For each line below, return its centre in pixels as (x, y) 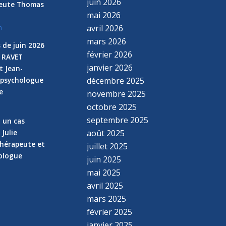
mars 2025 (107, 199)
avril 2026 (105, 28)
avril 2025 (105, 185)
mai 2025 (104, 172)
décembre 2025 (116, 80)
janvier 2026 (110, 67)
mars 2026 (107, 41)
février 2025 (110, 212)
